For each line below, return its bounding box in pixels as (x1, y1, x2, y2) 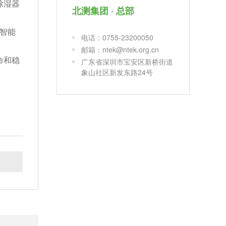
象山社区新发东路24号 (81, 67, 153, 77)
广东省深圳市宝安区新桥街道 (81, 56, 173, 67)
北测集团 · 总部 (72, 4, 134, 17)
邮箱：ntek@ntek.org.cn (81, 44, 159, 54)
